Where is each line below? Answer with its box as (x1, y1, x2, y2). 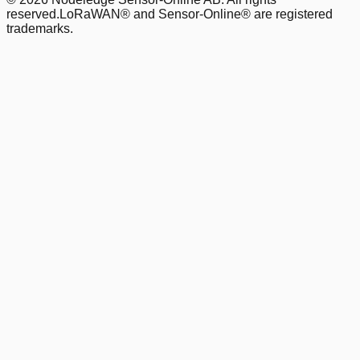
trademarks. (6, 22, 73, 36)
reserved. (6, 7, 59, 22)
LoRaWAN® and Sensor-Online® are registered (59, 7, 333, 22)
